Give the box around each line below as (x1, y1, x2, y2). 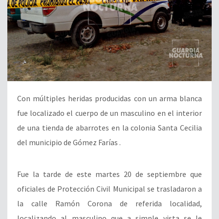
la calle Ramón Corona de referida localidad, (17, 198, 202, 208)
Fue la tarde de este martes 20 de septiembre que (17, 169, 202, 179)
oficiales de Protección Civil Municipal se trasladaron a (17, 183, 202, 194)
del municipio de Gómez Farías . (17, 137, 121, 147)
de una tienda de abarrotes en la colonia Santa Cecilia (17, 122, 202, 132)
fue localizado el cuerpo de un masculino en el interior (17, 108, 202, 118)
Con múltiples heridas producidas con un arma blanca (17, 93, 202, 103)
